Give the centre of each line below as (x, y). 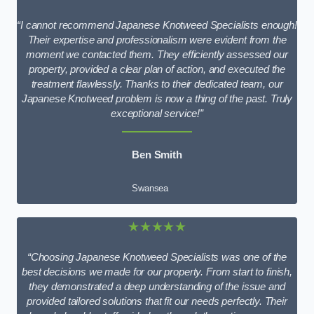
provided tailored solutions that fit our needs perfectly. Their (157, 301)
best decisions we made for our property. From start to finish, (157, 272)
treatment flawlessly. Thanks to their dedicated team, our (157, 84)
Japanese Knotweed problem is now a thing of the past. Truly (157, 98)
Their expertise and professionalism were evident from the (157, 40)
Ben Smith (157, 155)
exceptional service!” (157, 113)
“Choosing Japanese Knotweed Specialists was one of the (157, 257)
